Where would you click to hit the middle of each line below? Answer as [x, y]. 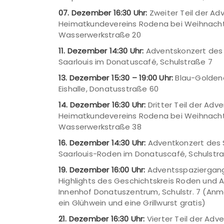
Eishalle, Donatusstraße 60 [109, 89]
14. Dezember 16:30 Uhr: [102, 105]
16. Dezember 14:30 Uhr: [102, 143]
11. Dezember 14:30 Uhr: [101, 51]
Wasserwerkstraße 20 [100, 35]
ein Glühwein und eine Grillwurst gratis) [132, 203]
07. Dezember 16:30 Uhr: [103, 13]
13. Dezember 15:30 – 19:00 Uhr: [116, 78]
